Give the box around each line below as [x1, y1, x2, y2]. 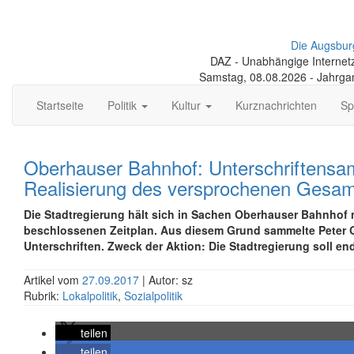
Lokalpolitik [62, 288, 118, 303]
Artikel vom [24, 272, 82, 288]
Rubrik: [24, 288, 62, 303]
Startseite [36, 97, 84, 113]
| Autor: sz [142, 272, 193, 288]
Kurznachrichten [235, 97, 317, 113]
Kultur [171, 97, 204, 113]
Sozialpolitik [124, 288, 183, 303]
